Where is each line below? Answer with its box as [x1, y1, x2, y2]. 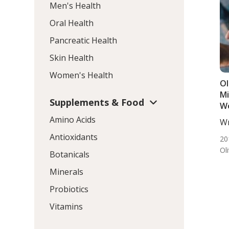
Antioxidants [50, 131, 98, 143]
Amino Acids [50, 114, 96, 126]
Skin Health [50, 52, 94, 63]
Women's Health [50, 69, 113, 81]
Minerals [50, 166, 84, 178]
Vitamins [50, 201, 83, 213]
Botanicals [50, 149, 90, 161]
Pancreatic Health [50, 34, 118, 46]
